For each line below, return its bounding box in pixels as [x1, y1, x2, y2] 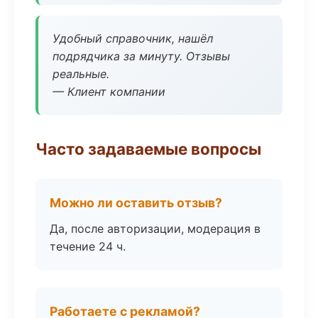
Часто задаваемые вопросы [35, 139, 261, 158]
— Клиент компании [53, 84, 165, 99]
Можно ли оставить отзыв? [50, 195, 222, 210]
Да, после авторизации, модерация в [50, 221, 261, 236]
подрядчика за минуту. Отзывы [53, 49, 230, 63]
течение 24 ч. [50, 239, 126, 253]
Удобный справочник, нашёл [53, 31, 213, 45]
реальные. [53, 67, 109, 81]
